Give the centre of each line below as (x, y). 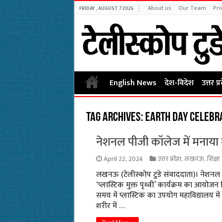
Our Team (192, 8)
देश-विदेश (179, 83)
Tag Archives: (115, 118)
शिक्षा (213, 159)
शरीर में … (110, 206)
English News (133, 83)
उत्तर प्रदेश (169, 159)
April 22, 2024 (123, 159)
